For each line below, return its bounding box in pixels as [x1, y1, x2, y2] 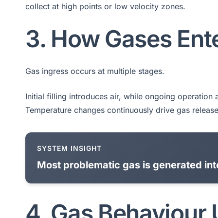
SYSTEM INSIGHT [37, 144, 102, 153]
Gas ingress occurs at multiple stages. [25, 66, 164, 76]
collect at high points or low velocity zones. [25, 1, 185, 11]
